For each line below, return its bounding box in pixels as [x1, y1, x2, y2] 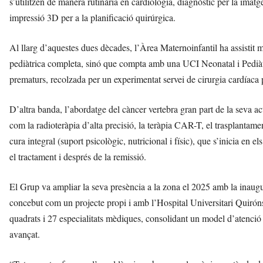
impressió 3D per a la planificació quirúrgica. [9, 11, 176, 23]
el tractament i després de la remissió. [9, 150, 146, 163]
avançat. [9, 227, 40, 240]
